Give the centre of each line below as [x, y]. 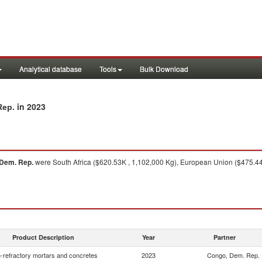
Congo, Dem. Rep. [233, 255]
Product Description [43, 237]
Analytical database [51, 69]
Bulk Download [164, 69]
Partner [225, 237]
